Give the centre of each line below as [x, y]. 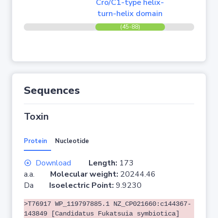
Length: [103, 163]
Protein [36, 141]
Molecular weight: [85, 174]
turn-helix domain [130, 14]
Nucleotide [72, 141]
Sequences [52, 91]
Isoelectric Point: [82, 185]
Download [53, 163]
